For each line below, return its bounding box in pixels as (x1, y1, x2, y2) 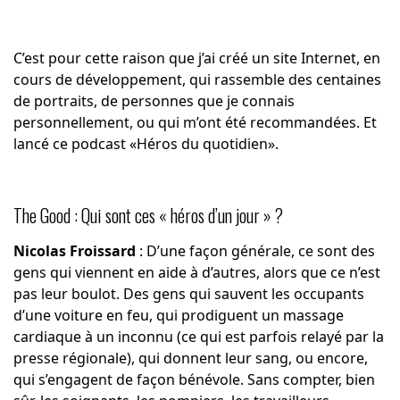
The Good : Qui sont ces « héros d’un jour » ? (12, 202, 283, 229)
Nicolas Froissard (12, 241, 139, 262)
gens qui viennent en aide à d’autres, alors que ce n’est (12, 262, 380, 283)
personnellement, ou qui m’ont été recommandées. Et (12, 112, 377, 133)
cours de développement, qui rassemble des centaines (12, 70, 381, 90)
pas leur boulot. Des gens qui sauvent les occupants (12, 284, 364, 304)
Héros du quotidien (136, 134, 268, 154)
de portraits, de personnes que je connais (12, 91, 295, 112)
